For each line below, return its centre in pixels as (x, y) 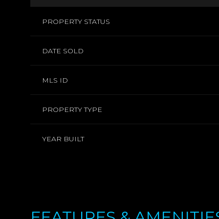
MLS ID (55, 80)
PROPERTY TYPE (72, 109)
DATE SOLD (63, 51)
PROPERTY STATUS (76, 22)
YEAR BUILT (63, 139)
